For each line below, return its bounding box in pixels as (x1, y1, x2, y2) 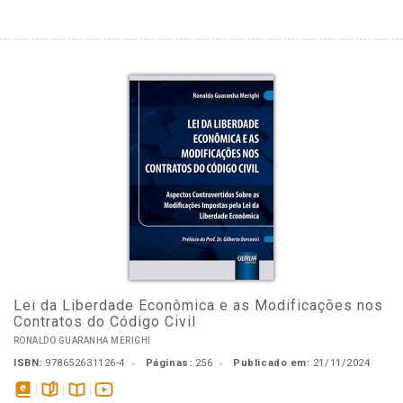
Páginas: (145, 357, 193, 369)
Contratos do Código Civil (13, 313, 196, 330)
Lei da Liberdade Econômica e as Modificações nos (13, 297, 383, 314)
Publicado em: (233, 357, 310, 369)
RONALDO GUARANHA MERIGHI (13, 336, 151, 345)
